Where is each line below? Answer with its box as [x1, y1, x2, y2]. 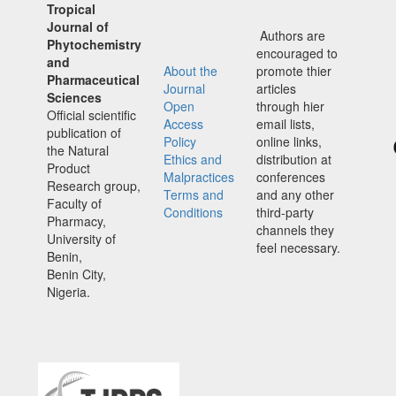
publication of [47, 124, 121, 142]
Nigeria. [47, 283, 90, 301]
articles [256, 80, 296, 98]
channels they [256, 221, 334, 240]
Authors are [256, 27, 325, 45]
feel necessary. [256, 239, 340, 257]
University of [47, 230, 116, 248]
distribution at [256, 150, 331, 169]
